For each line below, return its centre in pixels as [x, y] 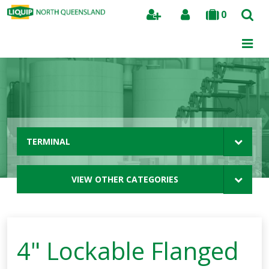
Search [239, 40]
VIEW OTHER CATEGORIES [125, 179]
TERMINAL [48, 141]
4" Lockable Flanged [128, 251]
